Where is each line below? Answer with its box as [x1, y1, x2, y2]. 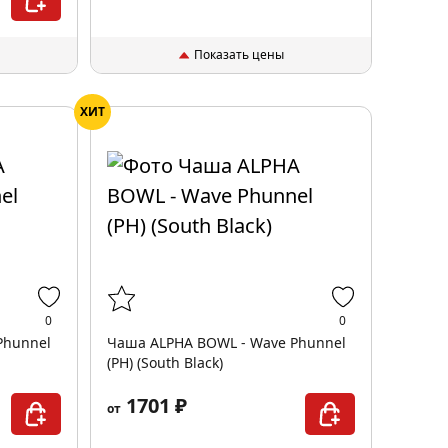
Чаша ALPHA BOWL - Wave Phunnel [106, 333, 346, 352]
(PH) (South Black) [106, 353, 223, 372]
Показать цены [193, 46, 284, 63]
